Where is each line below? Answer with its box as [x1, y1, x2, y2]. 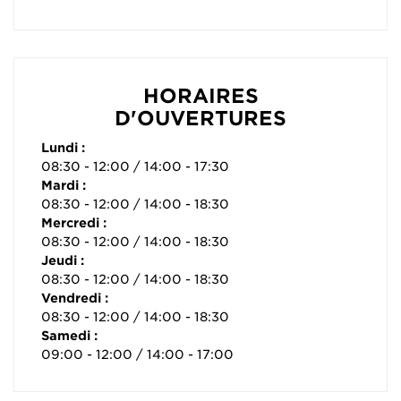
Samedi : [41, 328, 98, 344]
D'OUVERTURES [115, 107, 286, 131]
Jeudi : [41, 253, 84, 269]
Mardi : [41, 178, 86, 193]
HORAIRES [142, 84, 259, 108]
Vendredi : [41, 291, 108, 306]
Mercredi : [41, 216, 107, 231]
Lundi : [41, 141, 85, 156]
